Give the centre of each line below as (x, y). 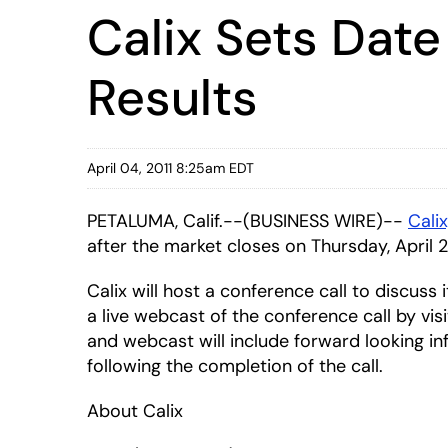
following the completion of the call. (235, 366)
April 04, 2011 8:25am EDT (170, 168)
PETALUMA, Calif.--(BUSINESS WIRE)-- (247, 221)
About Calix (135, 411)
